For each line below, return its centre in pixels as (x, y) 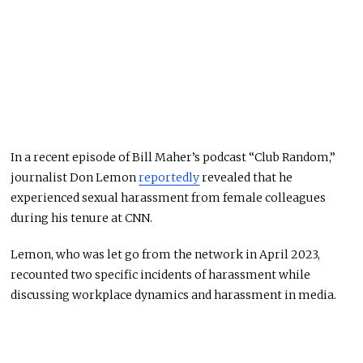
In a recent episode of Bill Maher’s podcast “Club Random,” (173, 158)
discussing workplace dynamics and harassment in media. (174, 295)
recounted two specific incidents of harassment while (161, 275)
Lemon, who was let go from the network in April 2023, (166, 255)
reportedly (169, 178)
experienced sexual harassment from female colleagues (169, 198)
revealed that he (246, 178)
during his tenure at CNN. (82, 218)
